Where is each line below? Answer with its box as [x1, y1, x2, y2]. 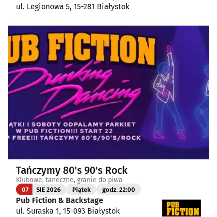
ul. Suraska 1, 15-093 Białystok [16, 206, 120, 216]
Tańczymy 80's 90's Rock [16, 164, 127, 177]
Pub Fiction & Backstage [16, 196, 103, 205]
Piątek [72, 186, 91, 193]
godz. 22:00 [102, 186, 135, 193]
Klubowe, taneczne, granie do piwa [16, 176, 123, 185]
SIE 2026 [36, 186, 61, 193]
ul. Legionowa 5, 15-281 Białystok [16, 1, 129, 11]
